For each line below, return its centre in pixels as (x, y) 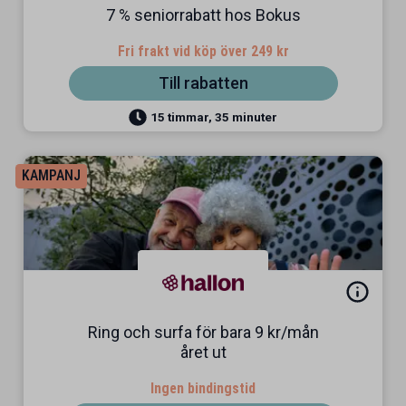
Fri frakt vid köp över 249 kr (203, 51)
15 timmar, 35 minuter (214, 116)
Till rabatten (203, 83)
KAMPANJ (51, 175)
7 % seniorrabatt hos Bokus (203, 15)
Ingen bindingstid (203, 388)
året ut (203, 352)
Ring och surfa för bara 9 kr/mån (203, 332)
